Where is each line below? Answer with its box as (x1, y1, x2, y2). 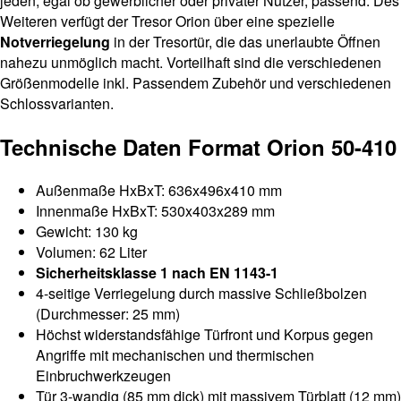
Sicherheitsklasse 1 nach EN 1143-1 (36, 262, 278, 284)
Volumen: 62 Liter (36, 242, 147, 263)
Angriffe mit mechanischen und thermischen (36, 345, 314, 366)
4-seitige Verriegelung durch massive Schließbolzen (36, 283, 367, 304)
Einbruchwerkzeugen (36, 365, 171, 387)
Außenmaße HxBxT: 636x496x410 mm (36, 180, 282, 201)
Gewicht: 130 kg (36, 221, 138, 243)
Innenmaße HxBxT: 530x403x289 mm (36, 200, 275, 222)
